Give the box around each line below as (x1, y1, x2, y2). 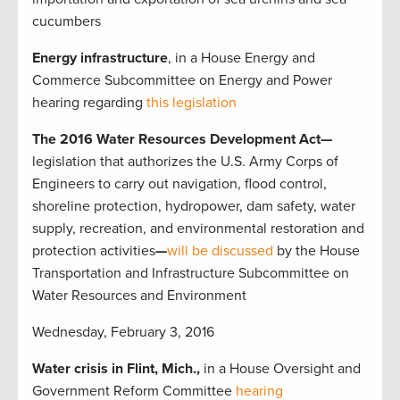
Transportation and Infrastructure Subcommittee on (32, 264, 349, 283)
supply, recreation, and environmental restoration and (32, 220, 364, 238)
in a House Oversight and (204, 360, 361, 379)
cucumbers (32, 12, 101, 31)
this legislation (146, 94, 237, 112)
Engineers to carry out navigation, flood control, (32, 175, 327, 194)
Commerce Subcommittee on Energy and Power (32, 71, 332, 90)
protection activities (32, 242, 155, 261)
